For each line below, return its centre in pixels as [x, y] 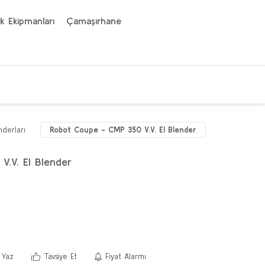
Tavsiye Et [60, 256]
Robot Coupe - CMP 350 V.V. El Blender [123, 130]
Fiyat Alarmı [126, 256]
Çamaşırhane [94, 21]
